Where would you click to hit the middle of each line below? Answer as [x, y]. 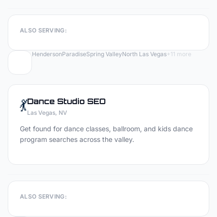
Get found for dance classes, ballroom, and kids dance [106, 129]
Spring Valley [104, 54]
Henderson [47, 54]
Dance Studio [56, 101]
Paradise [74, 54]
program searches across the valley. [77, 139]
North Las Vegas [144, 54]
